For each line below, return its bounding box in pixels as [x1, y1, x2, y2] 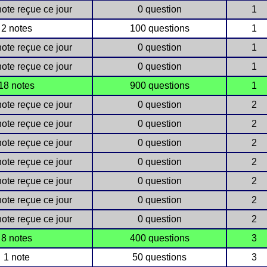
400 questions [129, 233, 190, 243]
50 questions [132, 252, 187, 262]
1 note [3, 252, 30, 262]
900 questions [129, 80, 190, 91]
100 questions [129, 23, 190, 33]
